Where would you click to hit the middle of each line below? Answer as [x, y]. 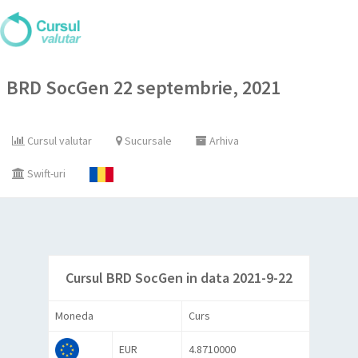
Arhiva [223, 141]
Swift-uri [45, 173]
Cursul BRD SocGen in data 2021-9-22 [179, 278]
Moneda [74, 315]
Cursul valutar [58, 141]
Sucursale [147, 141]
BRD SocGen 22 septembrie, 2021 [143, 87]
